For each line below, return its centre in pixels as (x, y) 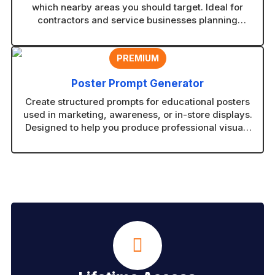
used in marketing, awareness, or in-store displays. (137, 115)
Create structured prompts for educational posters (137, 102)
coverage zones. (137, 33)
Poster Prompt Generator (137, 84)
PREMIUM (137, 58)
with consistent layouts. (137, 141)
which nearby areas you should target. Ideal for (137, 7)
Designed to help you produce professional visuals (137, 128)
